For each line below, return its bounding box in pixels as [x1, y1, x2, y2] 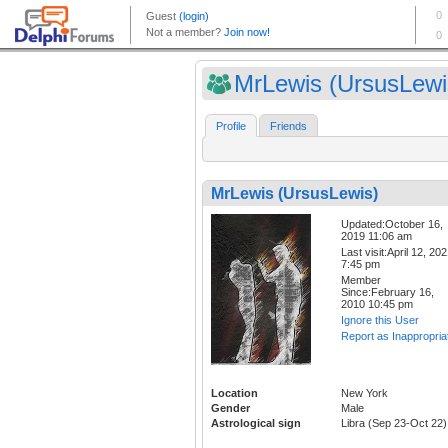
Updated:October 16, [341, 218, 443, 231]
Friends [270, 120, 307, 133]
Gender [211, 402, 250, 415]
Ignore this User [341, 314, 419, 327]
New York [341, 387, 388, 400]
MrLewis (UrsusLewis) [211, 185, 378, 203]
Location [211, 387, 258, 400]
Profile [216, 120, 246, 133]
